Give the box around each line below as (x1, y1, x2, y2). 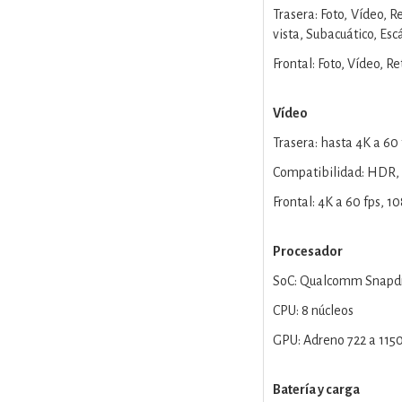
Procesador (272, 244, 343, 258)
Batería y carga (272, 382, 360, 397)
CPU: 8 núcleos (272, 303, 354, 318)
